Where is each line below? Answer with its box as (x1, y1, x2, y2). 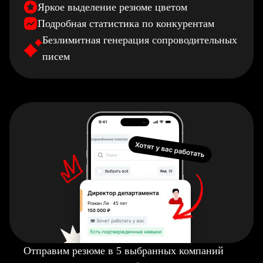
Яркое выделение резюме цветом (38, 1, 187, 13)
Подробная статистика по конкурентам (38, 18, 214, 29)
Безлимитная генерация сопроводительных (42, 34, 237, 46)
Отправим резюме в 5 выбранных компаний (23, 245, 224, 257)
